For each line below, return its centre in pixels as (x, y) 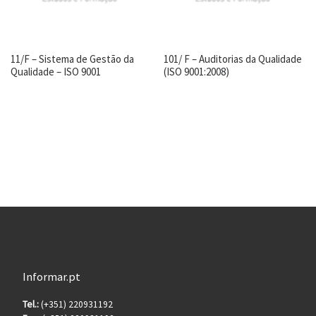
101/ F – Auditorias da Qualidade (233, 59)
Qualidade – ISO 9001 (56, 71)
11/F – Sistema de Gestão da (72, 59)
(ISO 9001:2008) (197, 71)
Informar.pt (51, 276)
